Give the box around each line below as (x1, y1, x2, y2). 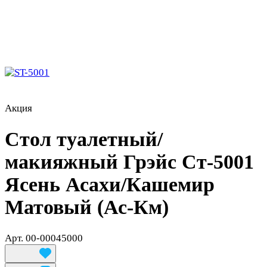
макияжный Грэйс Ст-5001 (5, 150, 254, 173)
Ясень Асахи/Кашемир (5, 173, 215, 195)
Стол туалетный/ (5, 128, 163, 150)
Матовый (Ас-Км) (5, 195, 169, 218)
